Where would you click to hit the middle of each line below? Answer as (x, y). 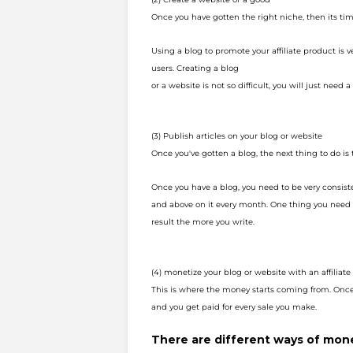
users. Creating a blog (195, 68)
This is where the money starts (214, 290)
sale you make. (287, 307)
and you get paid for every (204, 307)
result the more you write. (203, 222)
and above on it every (195, 204)
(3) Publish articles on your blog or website (237, 136)
